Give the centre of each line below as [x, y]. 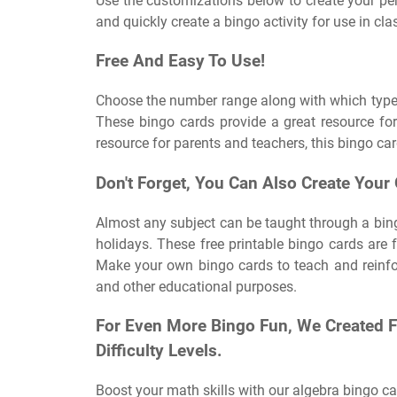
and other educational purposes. [196, 286]
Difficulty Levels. [159, 351]
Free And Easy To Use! [180, 62]
